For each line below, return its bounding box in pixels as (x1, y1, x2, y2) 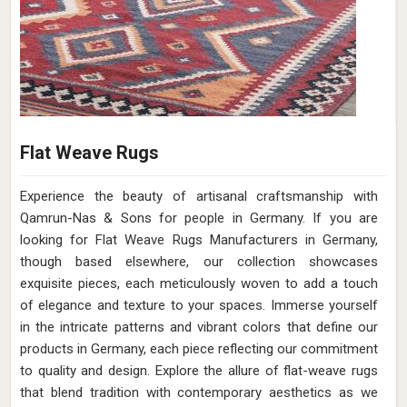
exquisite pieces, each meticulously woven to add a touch (20, 275, 378, 292)
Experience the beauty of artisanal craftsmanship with (20, 188, 378, 204)
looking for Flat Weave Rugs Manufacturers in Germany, (20, 232, 378, 248)
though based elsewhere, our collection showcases (20, 253, 378, 270)
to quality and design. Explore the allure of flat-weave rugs (20, 362, 378, 379)
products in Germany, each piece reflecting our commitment (20, 341, 378, 357)
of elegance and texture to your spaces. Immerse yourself (20, 297, 378, 313)
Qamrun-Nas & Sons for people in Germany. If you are (20, 210, 378, 226)
